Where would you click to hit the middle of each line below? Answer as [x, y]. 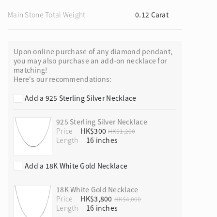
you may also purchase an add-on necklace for [90, 61]
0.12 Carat [152, 14]
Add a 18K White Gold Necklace [76, 166]
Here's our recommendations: [63, 79]
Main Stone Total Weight [47, 14]
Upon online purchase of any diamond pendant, [93, 51]
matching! [31, 70]
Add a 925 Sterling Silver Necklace [81, 98]
